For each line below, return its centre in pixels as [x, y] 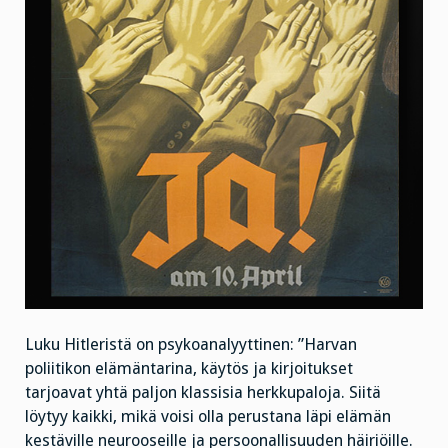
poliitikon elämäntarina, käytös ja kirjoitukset [189, 369]
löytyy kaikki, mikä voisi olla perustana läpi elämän [208, 417]
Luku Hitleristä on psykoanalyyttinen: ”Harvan [191, 345]
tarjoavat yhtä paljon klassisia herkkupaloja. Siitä [203, 393]
